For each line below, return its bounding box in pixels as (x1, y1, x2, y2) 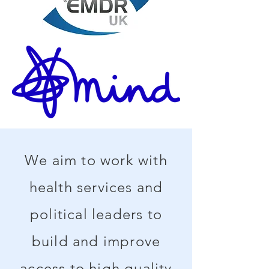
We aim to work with (25, 151, 168, 169)
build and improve (31, 232, 161, 250)
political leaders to (30, 205, 162, 223)
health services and (29, 178, 163, 196)
